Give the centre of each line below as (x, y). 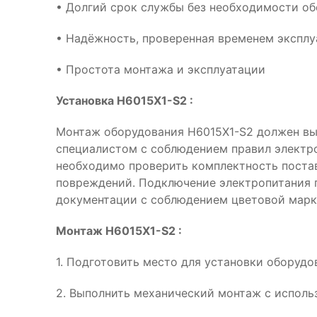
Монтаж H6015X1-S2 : (119, 231)
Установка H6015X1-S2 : (125, 100)
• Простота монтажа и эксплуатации (161, 69)
